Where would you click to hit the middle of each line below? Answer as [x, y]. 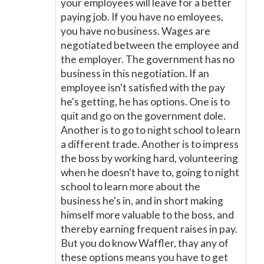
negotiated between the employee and [150, 45]
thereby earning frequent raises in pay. [149, 229]
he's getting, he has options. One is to [145, 102]
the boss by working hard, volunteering [149, 158]
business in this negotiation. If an [135, 73]
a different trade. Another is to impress [150, 144]
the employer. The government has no [148, 59]
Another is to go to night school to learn [151, 130]
